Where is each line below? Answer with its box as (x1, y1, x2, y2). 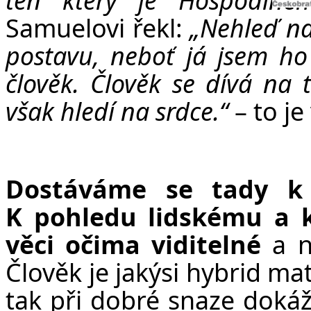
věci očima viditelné (6, 227, 262, 261)
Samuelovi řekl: (6, 10, 190, 44)
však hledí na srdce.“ (6, 94, 228, 128)
